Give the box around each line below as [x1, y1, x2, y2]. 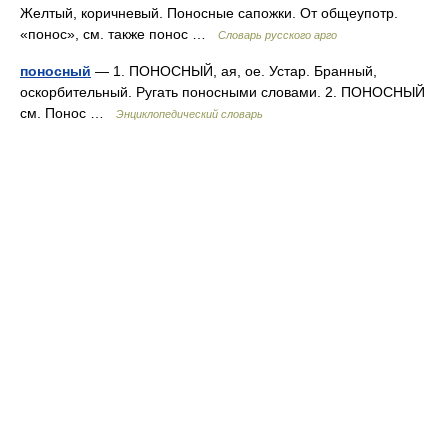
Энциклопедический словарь [116, 108, 263, 120]
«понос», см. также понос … [20, 26, 218, 42]
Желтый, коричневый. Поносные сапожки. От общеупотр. [20, 5, 398, 21]
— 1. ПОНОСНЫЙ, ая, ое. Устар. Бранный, [91, 63, 377, 79]
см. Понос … [20, 105, 116, 121]
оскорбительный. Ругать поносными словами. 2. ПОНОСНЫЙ [20, 84, 425, 100]
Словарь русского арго [218, 29, 337, 41]
